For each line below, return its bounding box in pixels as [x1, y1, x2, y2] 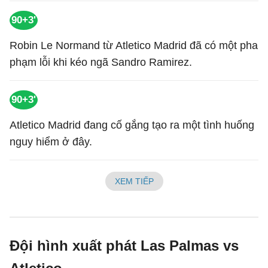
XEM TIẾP [114, 176, 154, 186]
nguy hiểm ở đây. [10, 136, 92, 148]
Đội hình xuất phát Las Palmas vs [10, 237, 239, 254]
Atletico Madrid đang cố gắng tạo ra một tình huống [10, 119, 254, 131]
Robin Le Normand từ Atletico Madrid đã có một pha [10, 39, 258, 51]
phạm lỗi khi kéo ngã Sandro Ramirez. [10, 56, 192, 68]
